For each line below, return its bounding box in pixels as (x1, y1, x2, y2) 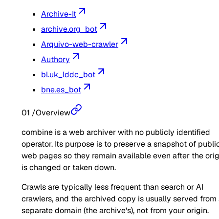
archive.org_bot (41, 24, 97, 35)
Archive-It (41, 9, 76, 20)
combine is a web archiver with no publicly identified (22, 127, 210, 138)
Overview (36, 108, 70, 118)
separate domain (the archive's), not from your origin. (22, 205, 209, 216)
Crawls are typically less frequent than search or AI (22, 182, 203, 193)
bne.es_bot (41, 85, 81, 95)
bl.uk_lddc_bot (41, 69, 95, 80)
